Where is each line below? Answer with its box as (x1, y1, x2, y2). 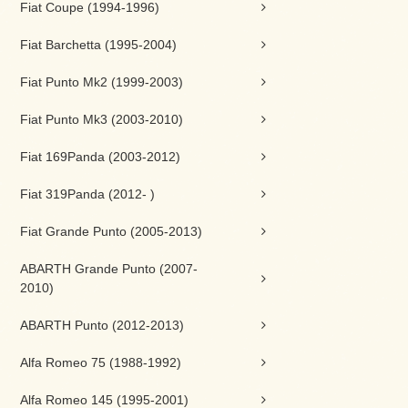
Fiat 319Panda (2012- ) (20, 187, 155, 201)
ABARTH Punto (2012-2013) (20, 318, 184, 332)
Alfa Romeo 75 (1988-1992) (20, 355, 181, 370)
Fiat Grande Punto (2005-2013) (20, 224, 202, 239)
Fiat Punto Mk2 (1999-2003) (20, 75, 183, 89)
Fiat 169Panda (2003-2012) (20, 149, 180, 164)
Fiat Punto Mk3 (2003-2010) (20, 112, 183, 127)
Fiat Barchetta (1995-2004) (20, 37, 177, 52)
